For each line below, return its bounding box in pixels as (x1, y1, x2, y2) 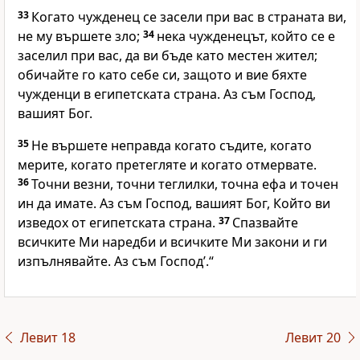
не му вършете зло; (18, 27, 143, 46)
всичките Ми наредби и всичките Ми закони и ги (18, 233, 327, 252)
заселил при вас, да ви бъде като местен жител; (18, 47, 317, 65)
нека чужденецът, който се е (157, 27, 335, 46)
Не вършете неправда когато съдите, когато (31, 137, 312, 155)
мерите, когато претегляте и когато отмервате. (18, 156, 317, 174)
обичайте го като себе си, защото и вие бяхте (18, 66, 307, 84)
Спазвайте (232, 214, 298, 232)
